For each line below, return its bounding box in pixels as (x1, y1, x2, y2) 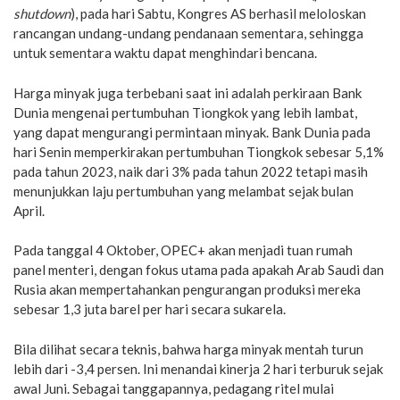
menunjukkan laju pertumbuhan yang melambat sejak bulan (13, 182, 354, 199)
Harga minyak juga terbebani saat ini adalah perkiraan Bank (13, 84, 362, 101)
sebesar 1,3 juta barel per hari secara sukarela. (13, 301, 286, 317)
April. (13, 202, 45, 219)
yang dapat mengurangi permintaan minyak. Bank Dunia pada (13, 123, 371, 140)
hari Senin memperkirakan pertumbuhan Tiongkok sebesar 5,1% (13, 143, 384, 160)
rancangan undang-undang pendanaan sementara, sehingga (13, 25, 363, 41)
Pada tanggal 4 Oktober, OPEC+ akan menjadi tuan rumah (13, 242, 353, 258)
